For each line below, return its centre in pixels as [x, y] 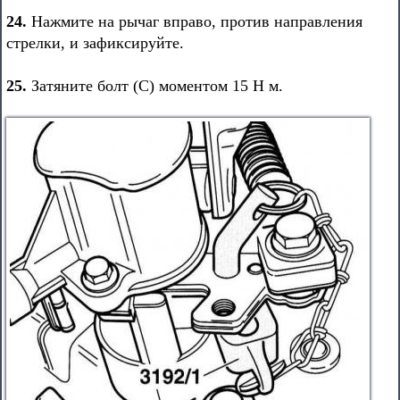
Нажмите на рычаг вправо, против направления [195, 21]
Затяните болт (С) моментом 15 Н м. [155, 86]
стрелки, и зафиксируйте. [95, 43]
